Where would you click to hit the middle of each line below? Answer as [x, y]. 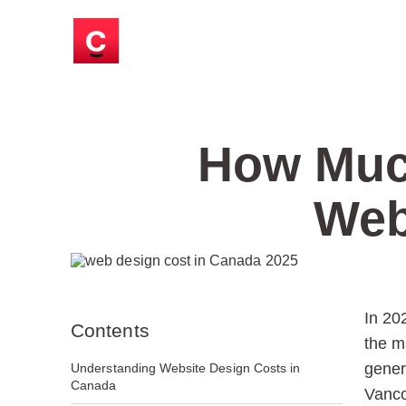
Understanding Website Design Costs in [186, 368]
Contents [110, 330]
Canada [94, 385]
